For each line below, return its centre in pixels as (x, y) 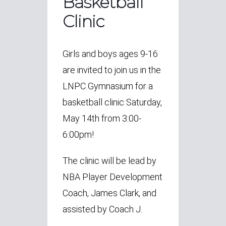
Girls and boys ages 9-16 (110, 53)
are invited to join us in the (112, 70)
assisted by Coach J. (103, 209)
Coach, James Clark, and (109, 193)
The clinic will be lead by (109, 160)
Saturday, (144, 102)
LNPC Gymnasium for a (108, 86)
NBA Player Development (112, 177)
